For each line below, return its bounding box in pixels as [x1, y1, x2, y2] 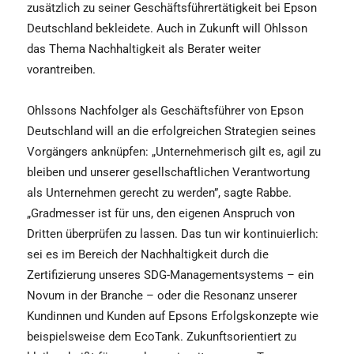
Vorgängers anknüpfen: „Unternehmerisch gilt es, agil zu [27, 145, 321, 160]
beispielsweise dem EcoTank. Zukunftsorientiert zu [27, 330, 296, 345]
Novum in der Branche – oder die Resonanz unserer [27, 288, 297, 303]
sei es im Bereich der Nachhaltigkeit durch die [27, 247, 269, 262]
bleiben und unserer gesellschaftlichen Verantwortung [27, 165, 310, 180]
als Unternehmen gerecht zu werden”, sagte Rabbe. [27, 186, 292, 201]
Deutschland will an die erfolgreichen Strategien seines [27, 124, 316, 139]
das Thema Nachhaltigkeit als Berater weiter [27, 42, 261, 57]
